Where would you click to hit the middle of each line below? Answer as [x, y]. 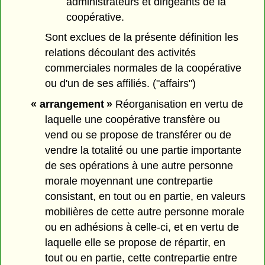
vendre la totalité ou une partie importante [143, 151]
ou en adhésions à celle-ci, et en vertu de [142, 227]
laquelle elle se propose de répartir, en [135, 243]
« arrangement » [71, 104]
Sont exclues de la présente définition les [142, 38]
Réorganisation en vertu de [177, 104]
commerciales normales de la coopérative [143, 68]
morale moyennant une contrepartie [129, 181]
